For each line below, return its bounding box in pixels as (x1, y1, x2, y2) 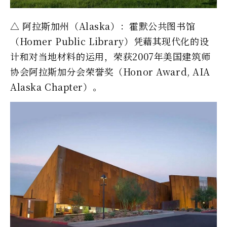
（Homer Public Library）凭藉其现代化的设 (10, 34, 209, 48)
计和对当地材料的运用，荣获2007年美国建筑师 (10, 49, 211, 63)
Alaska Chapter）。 (10, 80, 102, 93)
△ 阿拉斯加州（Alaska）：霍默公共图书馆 (10, 19, 196, 32)
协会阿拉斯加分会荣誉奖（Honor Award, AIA (10, 64, 210, 78)
